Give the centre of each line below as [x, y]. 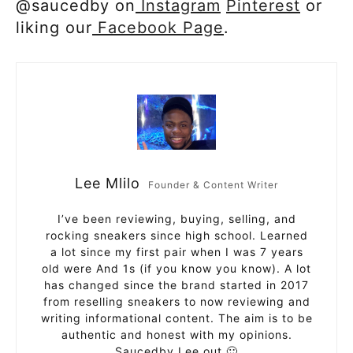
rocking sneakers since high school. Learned [176, 236]
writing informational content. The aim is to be [176, 318]
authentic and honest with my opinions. [176, 335]
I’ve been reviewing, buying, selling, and [176, 219]
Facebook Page [161, 28]
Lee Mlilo [108, 184]
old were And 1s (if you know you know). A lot [176, 269]
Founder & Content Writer [213, 185]
